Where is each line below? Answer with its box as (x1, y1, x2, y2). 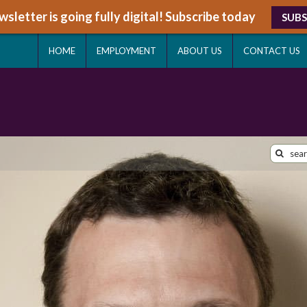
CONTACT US (243, 45, 300, 56)
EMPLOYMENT (97, 45, 156, 56)
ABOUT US (177, 45, 222, 56)
